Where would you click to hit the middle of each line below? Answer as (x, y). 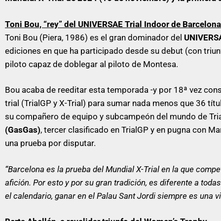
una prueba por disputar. (50, 143)
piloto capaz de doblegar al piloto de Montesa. (92, 64)
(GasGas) (23, 130)
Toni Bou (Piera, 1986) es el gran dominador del (94, 37)
